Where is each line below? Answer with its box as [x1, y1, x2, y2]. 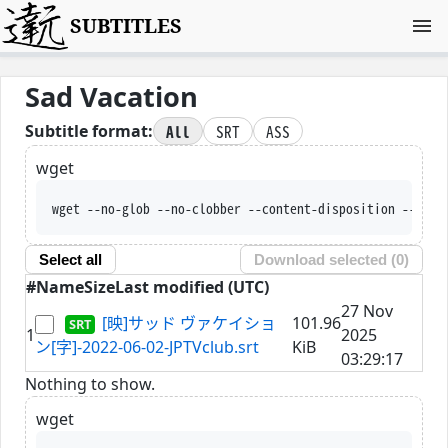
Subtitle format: [25, 120, 153, 143]
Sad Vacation [25, 78, 198, 115]
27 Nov [341, 299, 393, 322]
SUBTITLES [70, 12, 183, 39]
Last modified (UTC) [115, 275, 269, 298]
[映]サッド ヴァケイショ [102, 311, 277, 334]
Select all [38, 251, 102, 269]
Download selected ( [254, 251, 397, 269]
